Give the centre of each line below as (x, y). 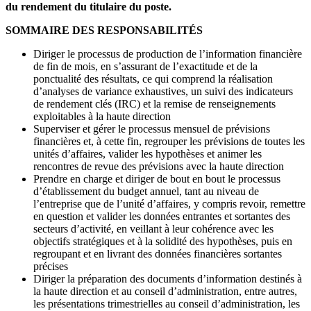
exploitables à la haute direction (102, 116)
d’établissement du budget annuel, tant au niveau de (146, 191)
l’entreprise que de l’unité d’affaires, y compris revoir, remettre (169, 203)
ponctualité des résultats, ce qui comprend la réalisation (153, 78)
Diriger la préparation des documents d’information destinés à (168, 278)
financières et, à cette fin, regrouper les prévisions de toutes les (169, 141)
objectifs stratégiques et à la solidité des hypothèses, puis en (163, 241)
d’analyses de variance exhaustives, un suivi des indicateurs (163, 91)
